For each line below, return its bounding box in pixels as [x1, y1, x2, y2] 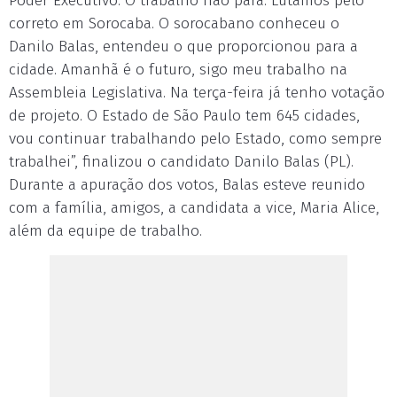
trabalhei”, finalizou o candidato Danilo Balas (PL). [9, 152, 354, 171]
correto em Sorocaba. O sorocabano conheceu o [9, 14, 339, 33]
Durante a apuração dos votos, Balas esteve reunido [9, 175, 365, 194]
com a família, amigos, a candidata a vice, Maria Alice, [9, 198, 379, 217]
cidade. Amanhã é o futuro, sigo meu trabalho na [9, 60, 347, 79]
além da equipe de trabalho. [9, 222, 202, 240]
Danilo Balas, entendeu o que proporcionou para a [9, 37, 358, 56]
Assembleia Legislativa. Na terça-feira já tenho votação [9, 83, 385, 102]
